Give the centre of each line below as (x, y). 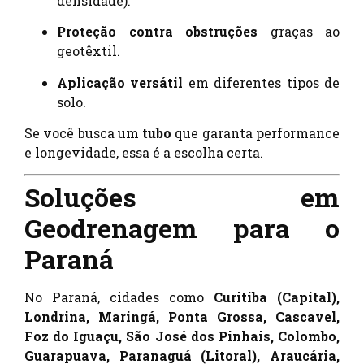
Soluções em (182, 197)
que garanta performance (256, 132)
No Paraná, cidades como (119, 297)
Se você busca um (84, 132)
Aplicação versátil (120, 82)
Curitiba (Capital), (277, 297)
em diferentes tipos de (262, 82)
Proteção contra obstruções (157, 32)
